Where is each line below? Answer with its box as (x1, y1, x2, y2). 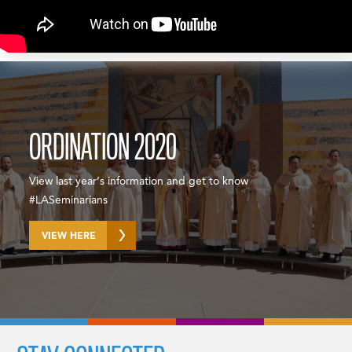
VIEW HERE (42, 232, 97, 242)
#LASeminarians (29, 195, 108, 207)
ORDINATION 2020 (29, 128, 178, 168)
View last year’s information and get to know (29, 176, 249, 188)
